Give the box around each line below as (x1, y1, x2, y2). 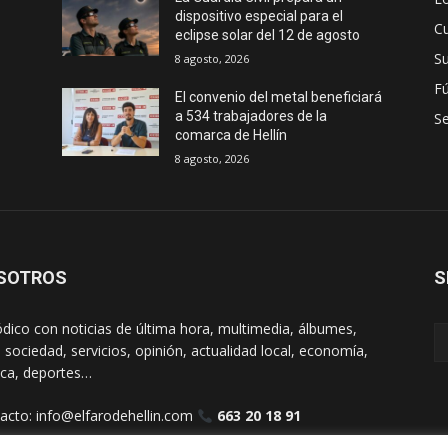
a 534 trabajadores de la (175, 108, 328, 125)
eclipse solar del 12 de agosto (175, 27, 361, 44)
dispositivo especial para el (175, 8, 344, 25)
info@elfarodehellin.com (36, 406, 193, 426)
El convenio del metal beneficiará (175, 89, 383, 106)
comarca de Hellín (175, 127, 288, 144)
